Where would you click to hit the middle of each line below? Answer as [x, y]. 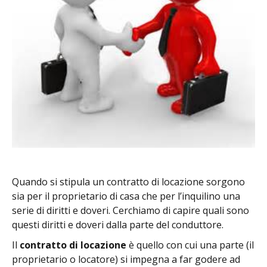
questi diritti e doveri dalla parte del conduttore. [118, 225]
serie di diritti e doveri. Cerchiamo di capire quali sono [131, 211]
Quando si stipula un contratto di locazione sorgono [128, 182]
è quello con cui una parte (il [190, 245]
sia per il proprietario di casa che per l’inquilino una [126, 196]
